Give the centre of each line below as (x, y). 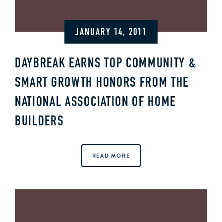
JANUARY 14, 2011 (111, 33)
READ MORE (111, 156)
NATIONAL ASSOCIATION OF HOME (96, 103)
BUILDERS (39, 122)
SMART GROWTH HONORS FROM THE (102, 83)
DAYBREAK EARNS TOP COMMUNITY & (106, 64)
